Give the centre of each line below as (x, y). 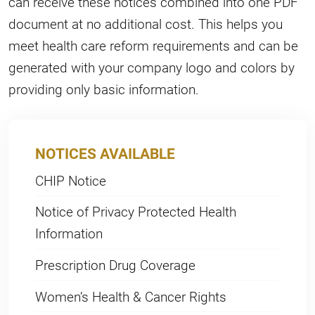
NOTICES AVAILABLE (105, 154)
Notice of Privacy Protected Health (136, 212)
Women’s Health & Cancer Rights (131, 296)
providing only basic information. (104, 89)
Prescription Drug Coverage (116, 265)
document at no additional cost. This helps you (146, 23)
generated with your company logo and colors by (152, 67)
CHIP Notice (71, 180)
